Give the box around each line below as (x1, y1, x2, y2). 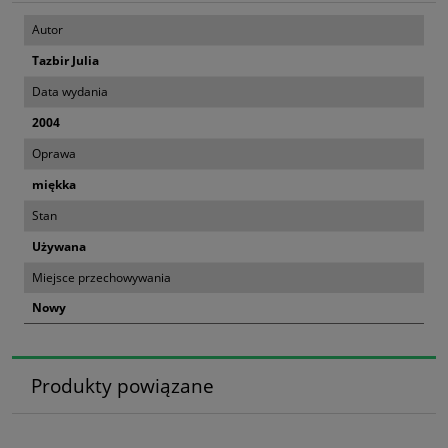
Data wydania (32, 83, 108, 101)
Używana (32, 238, 86, 256)
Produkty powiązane (30, 373, 214, 399)
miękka (32, 176, 76, 194)
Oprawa (32, 145, 76, 163)
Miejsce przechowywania (32, 269, 171, 287)
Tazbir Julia (32, 52, 99, 70)
